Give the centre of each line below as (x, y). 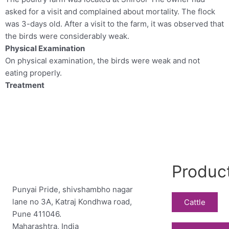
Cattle (195, 202)
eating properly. (33, 73)
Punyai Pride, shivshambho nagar (72, 189)
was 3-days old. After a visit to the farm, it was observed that (114, 24)
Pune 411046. (37, 214)
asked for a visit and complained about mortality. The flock (110, 11)
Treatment (25, 85)
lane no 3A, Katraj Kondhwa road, (72, 201)
